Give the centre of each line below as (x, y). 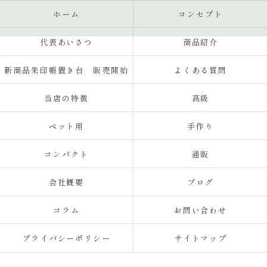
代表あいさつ (66, 42)
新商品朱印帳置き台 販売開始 (66, 70)
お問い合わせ (201, 210)
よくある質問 (201, 70)
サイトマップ (201, 238)
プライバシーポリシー (66, 238)
